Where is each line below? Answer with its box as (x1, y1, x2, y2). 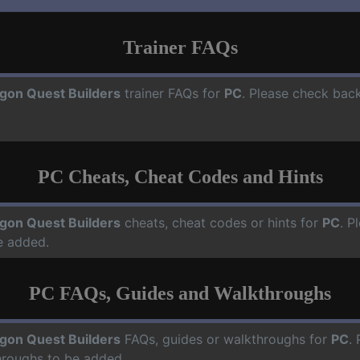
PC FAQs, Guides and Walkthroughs (29, 282, 331, 304)
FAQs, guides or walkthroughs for (121, 330, 331, 347)
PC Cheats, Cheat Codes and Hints (37, 166, 323, 187)
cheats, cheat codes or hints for (121, 214, 322, 231)
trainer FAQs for (121, 84, 224, 101)
